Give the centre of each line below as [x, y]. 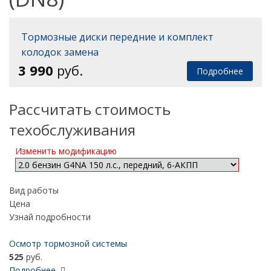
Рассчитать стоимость [90, 109]
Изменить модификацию [66, 151]
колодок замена [60, 52]
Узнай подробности [50, 217]
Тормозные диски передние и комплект [117, 37]
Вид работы [34, 191]
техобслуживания [72, 130]
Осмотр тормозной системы [68, 244]
